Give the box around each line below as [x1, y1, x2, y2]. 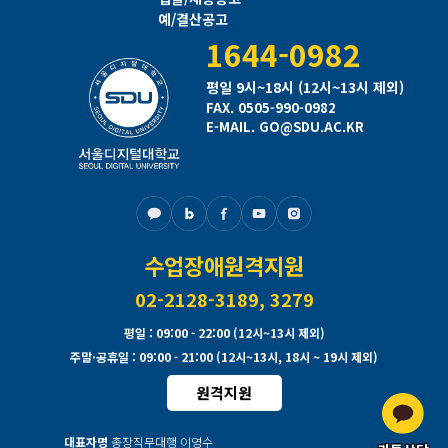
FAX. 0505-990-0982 [205, 97, 336, 117]
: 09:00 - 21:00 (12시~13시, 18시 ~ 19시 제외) [129, 347, 378, 365]
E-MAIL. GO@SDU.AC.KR [205, 116, 364, 136]
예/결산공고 [158, 9, 228, 30]
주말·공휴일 [70, 347, 129, 365]
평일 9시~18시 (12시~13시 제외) [205, 76, 404, 97]
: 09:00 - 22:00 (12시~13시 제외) [145, 323, 325, 341]
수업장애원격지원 [144, 248, 304, 281]
